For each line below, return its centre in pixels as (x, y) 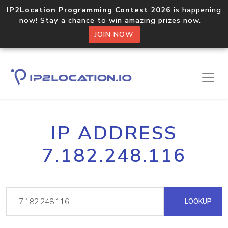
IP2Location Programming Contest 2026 (89, 10)
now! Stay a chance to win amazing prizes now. (114, 20)
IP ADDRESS (114, 133)
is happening (196, 10)
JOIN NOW (114, 34)
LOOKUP (197, 201)
